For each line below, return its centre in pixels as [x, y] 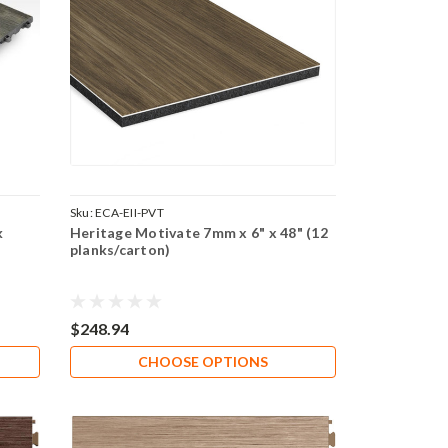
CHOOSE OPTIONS [203, 361]
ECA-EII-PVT [129, 212]
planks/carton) [120, 249]
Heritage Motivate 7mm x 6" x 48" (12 [198, 232]
